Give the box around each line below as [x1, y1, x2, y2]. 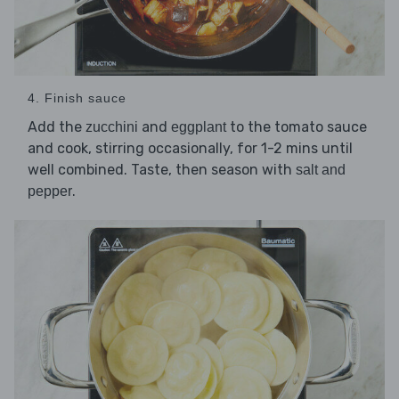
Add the [28, 118, 85, 135]
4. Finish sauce [28, 90, 126, 105]
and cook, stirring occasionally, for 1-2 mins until [28, 139, 353, 157]
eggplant [171, 118, 226, 134]
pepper [28, 183, 72, 199]
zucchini [85, 118, 138, 134]
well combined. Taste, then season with [28, 160, 296, 178]
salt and [296, 161, 346, 177]
